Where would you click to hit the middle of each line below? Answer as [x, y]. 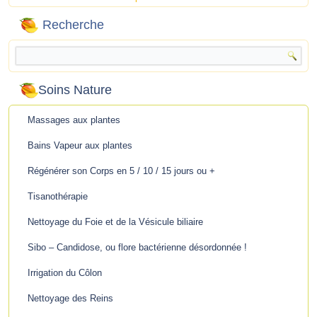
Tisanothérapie [58, 196]
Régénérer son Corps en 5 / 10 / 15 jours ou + [122, 171]
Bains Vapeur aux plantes [80, 145]
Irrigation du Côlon [65, 273]
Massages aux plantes [74, 120]
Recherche [74, 25]
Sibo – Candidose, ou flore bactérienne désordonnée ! [138, 247]
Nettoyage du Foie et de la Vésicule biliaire [116, 222]
